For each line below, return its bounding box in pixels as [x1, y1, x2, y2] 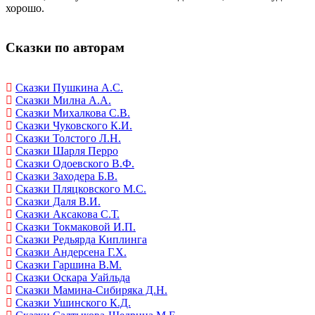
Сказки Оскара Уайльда [15, 271, 130, 284]
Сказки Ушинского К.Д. [15, 297, 131, 309]
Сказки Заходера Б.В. [15, 170, 117, 183]
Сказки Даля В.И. [15, 195, 101, 208]
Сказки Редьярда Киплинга [15, 233, 147, 246]
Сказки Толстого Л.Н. [15, 132, 121, 145]
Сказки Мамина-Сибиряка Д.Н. [15, 284, 167, 297]
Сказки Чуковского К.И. [15, 120, 132, 132]
